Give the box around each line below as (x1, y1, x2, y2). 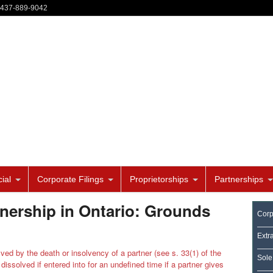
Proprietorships (130, 174, 188, 185)
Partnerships (214, 174, 263, 185)
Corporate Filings (37, 174, 104, 185)
